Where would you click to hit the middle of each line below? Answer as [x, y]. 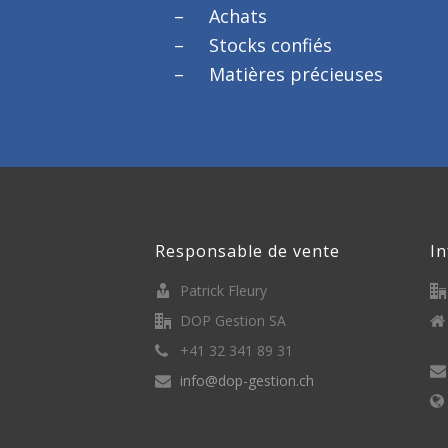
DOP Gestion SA [233, 320]
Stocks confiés [271, 45]
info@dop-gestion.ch [247, 380]
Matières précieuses [296, 74]
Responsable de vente [247, 251]
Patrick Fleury [223, 290]
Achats [238, 16]
